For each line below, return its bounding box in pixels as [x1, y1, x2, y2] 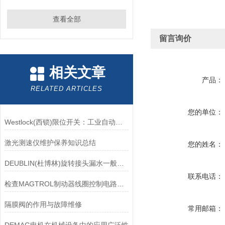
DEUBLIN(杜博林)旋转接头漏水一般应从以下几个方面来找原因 [117, 159, 124, 167]
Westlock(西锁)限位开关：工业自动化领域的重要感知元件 [115, 118, 123, 126]
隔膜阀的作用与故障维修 [4, 200, 82, 208]
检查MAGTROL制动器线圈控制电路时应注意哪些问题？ [117, 180, 124, 188]
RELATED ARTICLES [31, 85, 102, 92]
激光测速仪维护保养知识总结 [4, 139, 96, 147]
